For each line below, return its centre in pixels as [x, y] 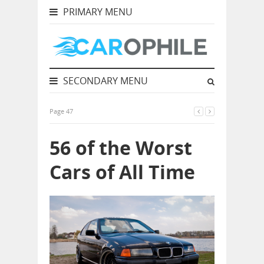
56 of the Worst [121, 148]
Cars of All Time [122, 172]
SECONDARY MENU [104, 81]
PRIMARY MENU [97, 12]
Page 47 [61, 111]
